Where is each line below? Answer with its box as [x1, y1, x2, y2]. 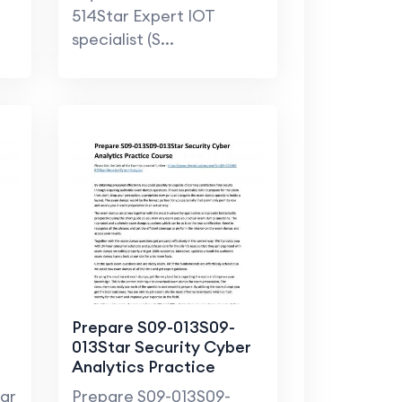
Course [71, 376, 127, 398]
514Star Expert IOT [71, 5, 214, 27]
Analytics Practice [71, 356, 215, 378]
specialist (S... [71, 29, 174, 50]
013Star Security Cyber [71, 336, 251, 358]
